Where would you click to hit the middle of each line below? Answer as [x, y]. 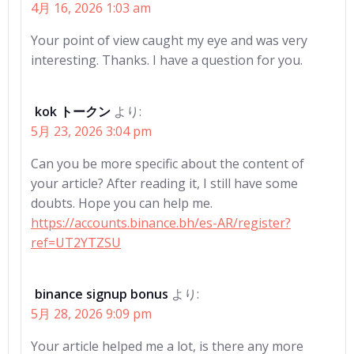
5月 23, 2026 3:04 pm [91, 131]
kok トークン [73, 111]
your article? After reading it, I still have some [164, 183]
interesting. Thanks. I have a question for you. [167, 60]
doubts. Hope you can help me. [122, 203]
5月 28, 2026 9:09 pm [91, 314]
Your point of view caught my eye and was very [169, 40]
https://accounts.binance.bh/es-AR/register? [161, 223]
